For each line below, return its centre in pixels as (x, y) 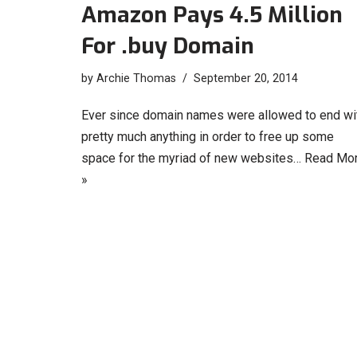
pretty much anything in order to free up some (208, 137)
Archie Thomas (136, 79)
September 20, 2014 (246, 79)
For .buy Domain (168, 46)
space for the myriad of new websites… (193, 159)
